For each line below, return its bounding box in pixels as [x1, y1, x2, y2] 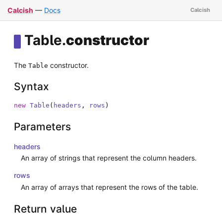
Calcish [7, 6, 33, 14]
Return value [14, 202, 77, 215]
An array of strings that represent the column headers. [21, 154, 197, 163]
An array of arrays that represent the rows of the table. [21, 183, 198, 192]
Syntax [14, 80, 49, 93]
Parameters [14, 120, 71, 133]
